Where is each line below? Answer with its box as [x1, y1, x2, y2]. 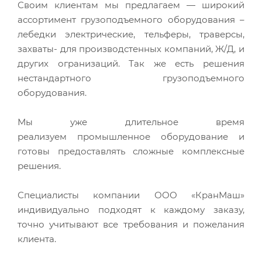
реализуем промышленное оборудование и [18, 130, 244, 142]
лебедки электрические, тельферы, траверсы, [18, 28, 244, 40]
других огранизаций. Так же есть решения [18, 57, 244, 69]
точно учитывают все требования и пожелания [18, 218, 244, 230]
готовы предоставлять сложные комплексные [18, 145, 244, 157]
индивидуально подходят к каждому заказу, [18, 204, 244, 215]
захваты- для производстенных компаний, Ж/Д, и [18, 43, 244, 54]
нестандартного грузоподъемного [18, 72, 244, 84]
